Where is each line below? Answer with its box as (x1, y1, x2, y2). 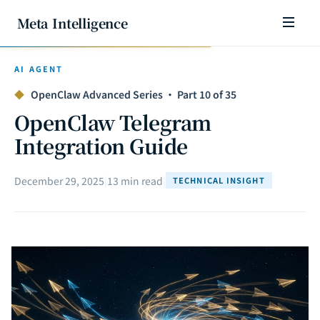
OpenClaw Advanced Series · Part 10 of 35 (29, 87, 236, 101)
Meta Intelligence (17, 14, 128, 32)
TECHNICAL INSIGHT (173, 174, 265, 186)
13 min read (107, 173, 163, 188)
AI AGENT (14, 63, 64, 74)
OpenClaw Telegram (14, 108, 211, 136)
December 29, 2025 (14, 173, 104, 188)
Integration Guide (14, 131, 188, 160)
